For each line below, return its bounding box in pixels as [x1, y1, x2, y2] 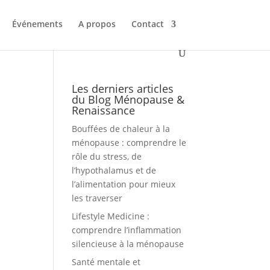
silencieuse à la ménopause [72, 238, 184, 250]
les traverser [72, 192, 123, 204]
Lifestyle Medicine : [72, 210, 150, 222]
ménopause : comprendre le [72, 137, 187, 148]
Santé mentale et [72, 256, 141, 268]
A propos [78, 18, 116, 30]
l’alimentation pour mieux [72, 178, 176, 190]
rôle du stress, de [72, 151, 142, 162]
